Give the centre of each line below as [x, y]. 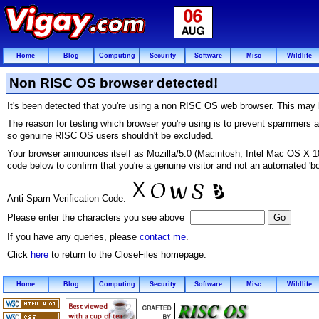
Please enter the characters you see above [99, 218]
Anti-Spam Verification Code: [68, 198]
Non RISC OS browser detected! [114, 83]
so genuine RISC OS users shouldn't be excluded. [110, 136]
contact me [163, 237]
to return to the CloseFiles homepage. [127, 255]
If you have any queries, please [73, 237]
